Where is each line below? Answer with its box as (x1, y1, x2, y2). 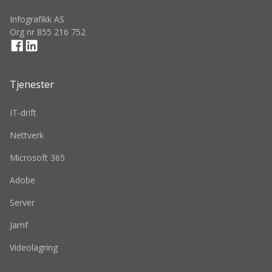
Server (10, 196, 35, 208)
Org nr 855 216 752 (10, 25, 86, 38)
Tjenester (10, 77, 54, 91)
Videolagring (10, 241, 58, 253)
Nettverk (10, 129, 44, 141)
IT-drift (10, 106, 36, 118)
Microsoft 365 (10, 151, 65, 163)
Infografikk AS (10, 13, 64, 25)
